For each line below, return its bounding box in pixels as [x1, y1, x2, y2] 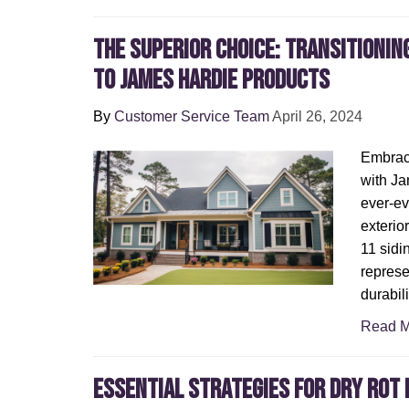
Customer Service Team [114, 109, 269, 124]
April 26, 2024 [272, 109, 362, 124]
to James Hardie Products [93, 64, 330, 97]
